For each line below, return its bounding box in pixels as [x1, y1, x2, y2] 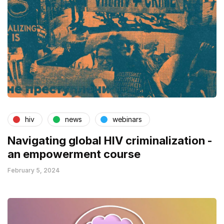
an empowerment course [7, 147, 140, 160]
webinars [112, 115, 142, 124]
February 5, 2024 [7, 166, 60, 174]
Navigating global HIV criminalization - [7, 133, 212, 147]
